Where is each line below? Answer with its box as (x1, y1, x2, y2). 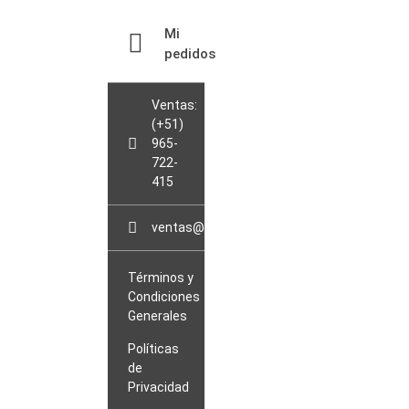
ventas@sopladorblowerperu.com (152, 219, 351, 235)
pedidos (164, 45, 216, 62)
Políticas (128, 341, 180, 356)
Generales (128, 308, 188, 323)
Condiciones (128, 288, 201, 304)
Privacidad (128, 379, 190, 394)
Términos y (128, 269, 194, 285)
